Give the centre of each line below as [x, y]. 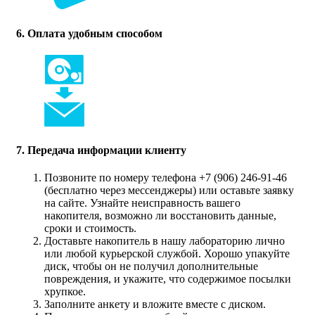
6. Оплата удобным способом [89, 33]
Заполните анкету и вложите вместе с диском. [155, 304]
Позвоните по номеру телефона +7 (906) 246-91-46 [166, 178]
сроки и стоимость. [90, 229]
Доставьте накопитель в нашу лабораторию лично [165, 241]
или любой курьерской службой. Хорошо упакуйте [167, 254]
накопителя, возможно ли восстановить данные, [160, 216]
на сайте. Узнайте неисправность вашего [142, 203]
